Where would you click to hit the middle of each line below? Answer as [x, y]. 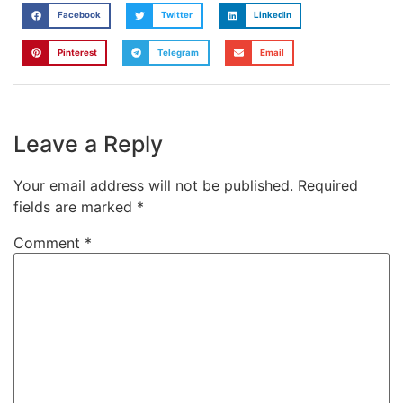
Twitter [177, 15]
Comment [49, 243]
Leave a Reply [88, 144]
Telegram [179, 52]
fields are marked [75, 207]
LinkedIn [272, 15]
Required [328, 186]
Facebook [79, 15]
